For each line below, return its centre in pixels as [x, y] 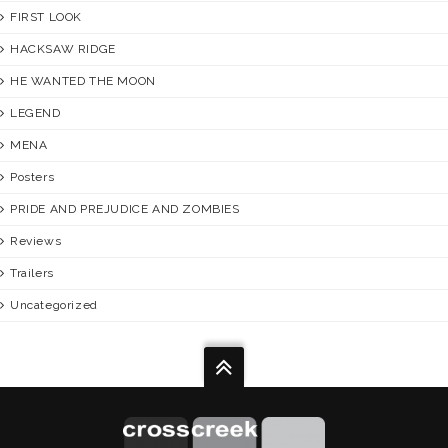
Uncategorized [54, 304]
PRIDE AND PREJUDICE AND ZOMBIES [125, 208]
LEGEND [35, 112]
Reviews [36, 240]
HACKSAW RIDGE [63, 48]
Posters [32, 176]
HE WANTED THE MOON [83, 80]
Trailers [32, 272]
